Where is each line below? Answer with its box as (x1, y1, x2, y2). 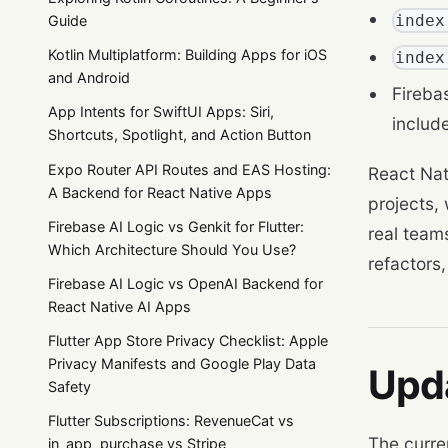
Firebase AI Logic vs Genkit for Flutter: (48, 217, 304, 235)
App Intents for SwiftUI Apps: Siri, (48, 103, 274, 121)
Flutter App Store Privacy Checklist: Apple (48, 332, 328, 350)
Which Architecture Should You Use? (48, 240, 296, 258)
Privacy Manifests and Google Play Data (48, 355, 316, 373)
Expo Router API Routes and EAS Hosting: (48, 160, 331, 178)
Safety (48, 378, 91, 396)
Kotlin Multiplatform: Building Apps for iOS (48, 46, 327, 64)
